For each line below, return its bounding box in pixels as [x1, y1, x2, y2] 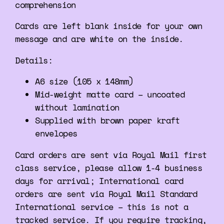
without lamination [35, 101, 119, 114]
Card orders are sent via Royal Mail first [15, 148, 207, 161]
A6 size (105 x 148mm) [35, 75, 133, 88]
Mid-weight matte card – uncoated [35, 88, 185, 101]
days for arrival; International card [15, 174, 183, 187]
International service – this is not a [15, 200, 188, 213]
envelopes [35, 127, 77, 140]
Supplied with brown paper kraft [35, 114, 180, 127]
